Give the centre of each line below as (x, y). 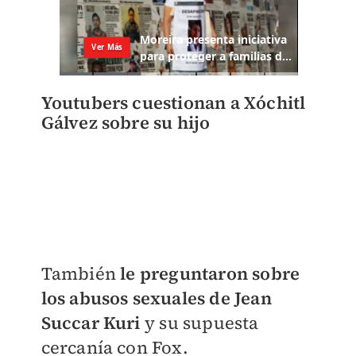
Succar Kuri (91, 322)
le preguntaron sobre (210, 273)
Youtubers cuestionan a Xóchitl (173, 103)
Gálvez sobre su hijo (126, 123)
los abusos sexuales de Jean (156, 298)
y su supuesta (199, 322)
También (81, 273)
